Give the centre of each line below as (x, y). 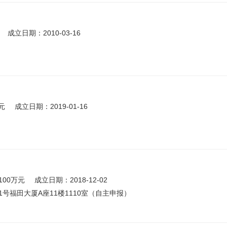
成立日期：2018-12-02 (71, 180)
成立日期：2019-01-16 (51, 106)
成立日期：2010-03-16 (44, 33)
